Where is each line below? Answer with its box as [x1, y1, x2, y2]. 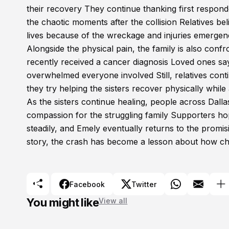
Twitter [131, 179, 156, 189]
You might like [27, 196, 99, 209]
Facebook [70, 179, 105, 189]
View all [99, 196, 128, 205]
